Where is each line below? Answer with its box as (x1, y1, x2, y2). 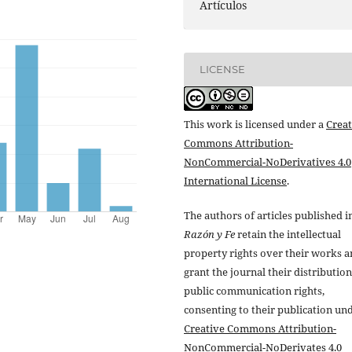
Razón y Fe (184, 227, 235, 241)
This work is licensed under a (184, 116, 326, 131)
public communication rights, (184, 284, 324, 298)
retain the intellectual (235, 227, 341, 241)
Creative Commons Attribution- (184, 321, 336, 335)
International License (184, 173, 287, 188)
